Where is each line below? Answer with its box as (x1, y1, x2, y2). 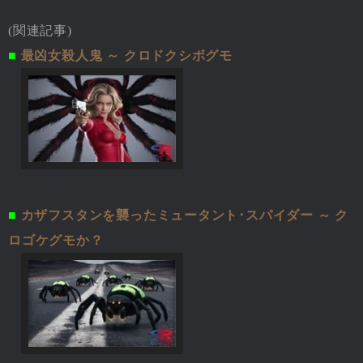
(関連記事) (8, 23, 72, 37)
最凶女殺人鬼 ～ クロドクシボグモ (20, 48, 233, 62)
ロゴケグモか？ (8, 233, 104, 247)
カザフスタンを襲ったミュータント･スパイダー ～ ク (20, 207, 349, 222)
